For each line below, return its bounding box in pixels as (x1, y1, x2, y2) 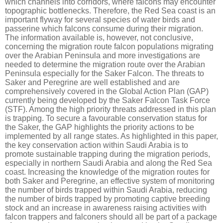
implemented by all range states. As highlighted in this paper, (5, 131, 218, 140)
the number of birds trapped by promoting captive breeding (5, 194, 210, 203)
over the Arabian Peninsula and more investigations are (5, 51, 200, 60)
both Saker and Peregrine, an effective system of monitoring (5, 176, 215, 185)
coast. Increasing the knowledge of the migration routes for (5, 167, 210, 176)
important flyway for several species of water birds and (5, 15, 195, 24)
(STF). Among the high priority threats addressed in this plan (5, 105, 216, 113)
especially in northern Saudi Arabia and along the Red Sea (5, 158, 212, 167)
